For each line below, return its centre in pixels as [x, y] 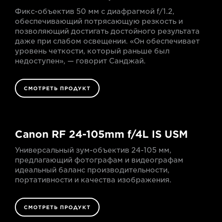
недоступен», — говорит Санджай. [80, 61]
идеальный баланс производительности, [92, 170]
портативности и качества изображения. [93, 180]
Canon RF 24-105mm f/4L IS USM [101, 134]
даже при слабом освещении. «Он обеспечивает [107, 41]
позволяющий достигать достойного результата [107, 31]
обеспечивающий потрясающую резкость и [99, 21]
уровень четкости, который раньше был [92, 51]
